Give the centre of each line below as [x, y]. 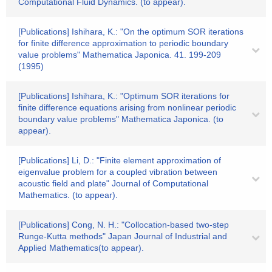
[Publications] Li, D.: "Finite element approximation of [120, 160]
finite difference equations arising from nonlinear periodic [127, 107]
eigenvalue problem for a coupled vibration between [118, 172]
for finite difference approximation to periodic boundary [123, 43]
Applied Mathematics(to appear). [81, 248]
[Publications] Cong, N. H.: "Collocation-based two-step [124, 225]
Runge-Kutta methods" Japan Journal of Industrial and [123, 236]
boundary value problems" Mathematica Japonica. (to [121, 119]
